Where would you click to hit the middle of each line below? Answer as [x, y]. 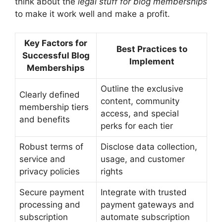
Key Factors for [56, 43]
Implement [152, 62]
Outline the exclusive [142, 89]
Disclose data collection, [149, 147]
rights [112, 172]
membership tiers [54, 107]
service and [42, 159]
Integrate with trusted [144, 193]
